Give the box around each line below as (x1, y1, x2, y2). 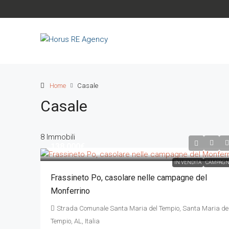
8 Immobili (40, 132, 75, 142)
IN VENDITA (174, 159, 201, 165)
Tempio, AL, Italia (51, 217, 100, 225)
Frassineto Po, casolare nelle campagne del (51, 172, 207, 182)
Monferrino (51, 186, 90, 196)
